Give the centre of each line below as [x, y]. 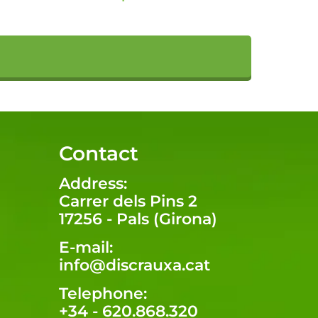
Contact [99, 153]
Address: [93, 183]
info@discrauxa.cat [135, 265]
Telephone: [103, 293]
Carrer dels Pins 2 [128, 201]
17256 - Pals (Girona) [138, 219]
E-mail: [86, 247]
